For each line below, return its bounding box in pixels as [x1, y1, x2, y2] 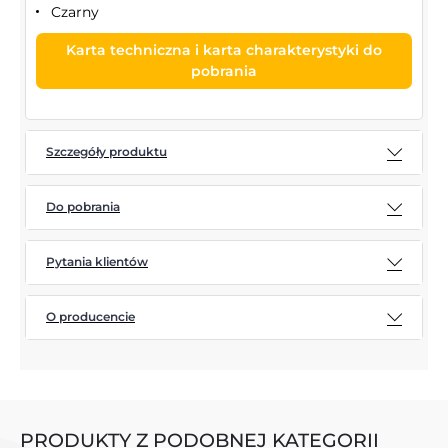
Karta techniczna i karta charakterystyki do [66, 40, 382, 59]
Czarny [51, 2, 99, 21]
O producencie [46, 309, 135, 325]
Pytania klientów [46, 254, 148, 270]
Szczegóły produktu [46, 144, 167, 160]
